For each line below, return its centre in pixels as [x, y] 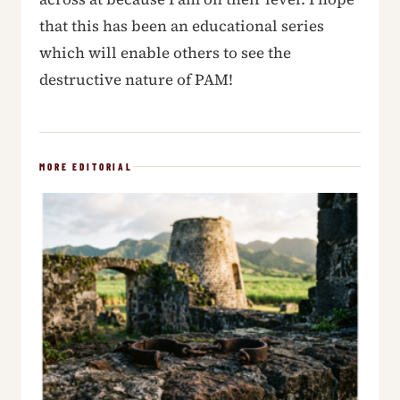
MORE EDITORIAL [87, 166]
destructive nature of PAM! [136, 79]
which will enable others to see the [165, 52]
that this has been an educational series [182, 25]
